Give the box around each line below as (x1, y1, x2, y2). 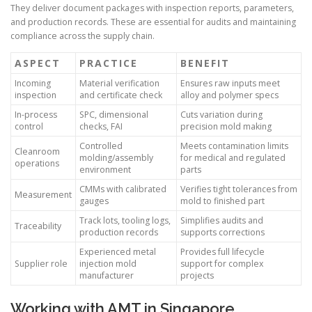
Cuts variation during (180, 109, 263, 121)
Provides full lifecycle (180, 246, 265, 258)
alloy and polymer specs (180, 89, 279, 102)
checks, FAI (79, 120, 123, 133)
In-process (15, 109, 57, 121)
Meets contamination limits (180, 140, 288, 153)
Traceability (15, 220, 61, 233)
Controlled (79, 140, 123, 153)
